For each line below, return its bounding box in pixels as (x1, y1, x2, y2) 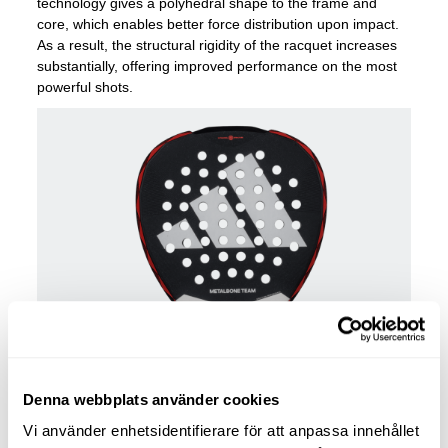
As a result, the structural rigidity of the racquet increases (37, 36, 398, 53)
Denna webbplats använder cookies (23, 390, 279, 408)
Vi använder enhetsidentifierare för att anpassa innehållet (23, 422, 419, 440)
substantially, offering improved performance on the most (37, 57, 398, 74)
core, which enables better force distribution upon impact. (37, 15, 400, 32)
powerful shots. (37, 78, 134, 95)
